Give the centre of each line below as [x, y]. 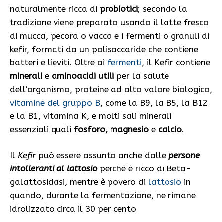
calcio [169, 129]
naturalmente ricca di [55, 9]
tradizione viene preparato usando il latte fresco [109, 22]
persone [184, 155]
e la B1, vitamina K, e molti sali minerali [91, 116]
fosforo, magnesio [112, 129]
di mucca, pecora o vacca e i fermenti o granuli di [110, 35]
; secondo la [163, 9]
